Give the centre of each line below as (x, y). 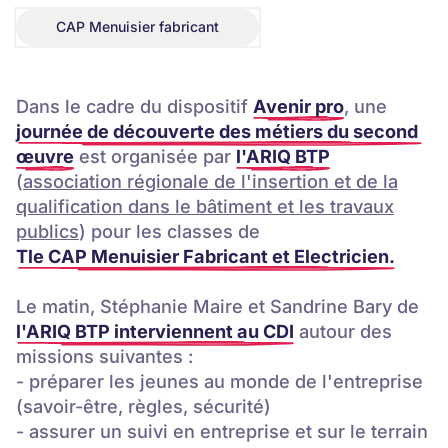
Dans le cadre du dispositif (134, 105)
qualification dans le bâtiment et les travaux (205, 205)
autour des (343, 330)
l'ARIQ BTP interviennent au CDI (155, 330)
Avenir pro (298, 105)
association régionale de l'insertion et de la (210, 180)
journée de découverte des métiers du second (219, 130)
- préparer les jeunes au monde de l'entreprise (219, 380)
